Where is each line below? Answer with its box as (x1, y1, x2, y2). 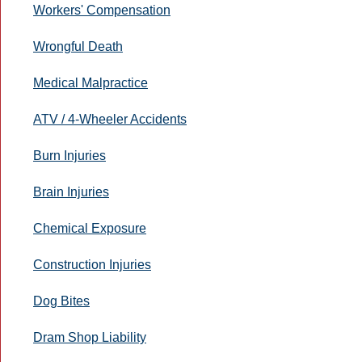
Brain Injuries (33, 184, 109, 199)
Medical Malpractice (33, 75, 148, 90)
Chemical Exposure (33, 221, 146, 235)
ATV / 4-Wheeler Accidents (33, 112, 187, 126)
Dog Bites (33, 293, 90, 308)
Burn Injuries (33, 148, 106, 162)
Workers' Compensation (33, 2, 170, 17)
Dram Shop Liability (33, 330, 146, 344)
